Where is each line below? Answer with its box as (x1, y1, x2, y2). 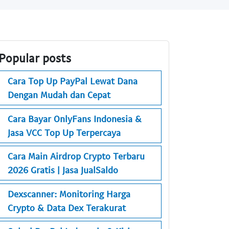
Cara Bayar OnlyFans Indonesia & (8, 112, 142, 124)
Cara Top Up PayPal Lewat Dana (8, 75, 138, 87)
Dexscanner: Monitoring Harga (8, 188, 130, 199)
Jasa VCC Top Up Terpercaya (8, 126, 121, 138)
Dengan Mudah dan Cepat (8, 89, 110, 101)
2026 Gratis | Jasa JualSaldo (8, 164, 118, 176)
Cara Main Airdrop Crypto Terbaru (8, 150, 145, 162)
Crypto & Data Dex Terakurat (8, 201, 126, 213)
